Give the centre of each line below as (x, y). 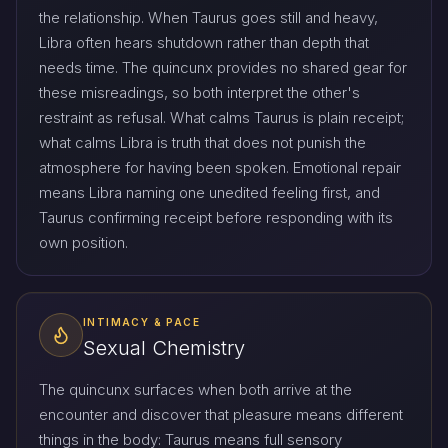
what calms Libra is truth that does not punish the (202, 142)
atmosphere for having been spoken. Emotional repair (220, 167)
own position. (83, 242)
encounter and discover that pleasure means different (221, 415)
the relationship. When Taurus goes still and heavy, (208, 17)
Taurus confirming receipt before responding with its (216, 217)
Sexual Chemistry (164, 348)
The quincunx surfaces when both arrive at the (195, 390)
